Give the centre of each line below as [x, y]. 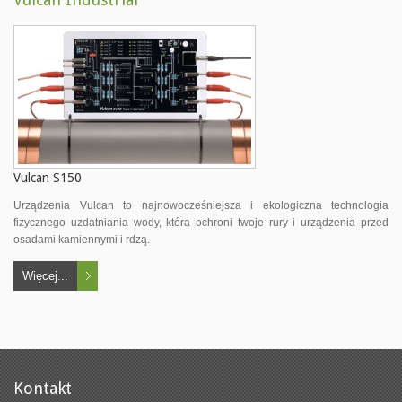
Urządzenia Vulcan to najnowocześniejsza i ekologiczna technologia [201, 205]
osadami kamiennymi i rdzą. [82, 240]
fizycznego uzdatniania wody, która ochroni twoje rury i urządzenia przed [201, 223]
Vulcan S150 [48, 178]
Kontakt [43, 388]
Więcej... [45, 276]
